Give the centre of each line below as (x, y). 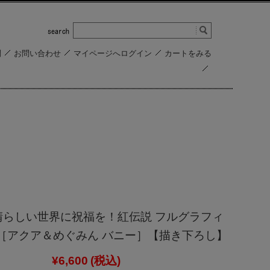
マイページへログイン (113, 53)
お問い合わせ (37, 53)
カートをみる (188, 53)
